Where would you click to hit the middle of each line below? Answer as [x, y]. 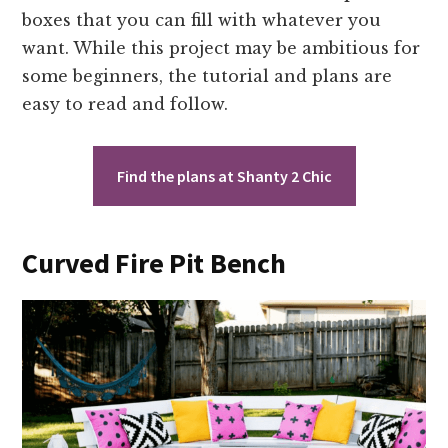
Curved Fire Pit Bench [154, 262]
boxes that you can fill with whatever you [202, 19]
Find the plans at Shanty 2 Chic [224, 175]
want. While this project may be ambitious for [221, 47]
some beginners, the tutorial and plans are [207, 75]
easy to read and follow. [125, 103]
